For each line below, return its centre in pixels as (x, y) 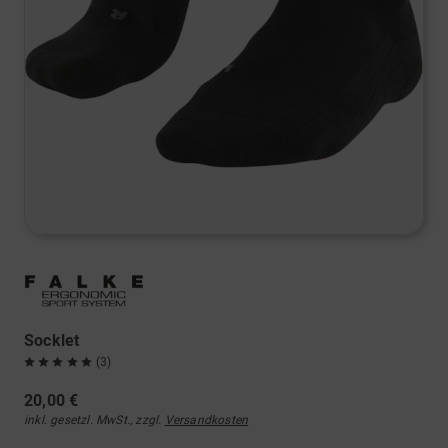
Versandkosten (206, 419)
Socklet (52, 340)
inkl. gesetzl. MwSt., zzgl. (94, 419)
